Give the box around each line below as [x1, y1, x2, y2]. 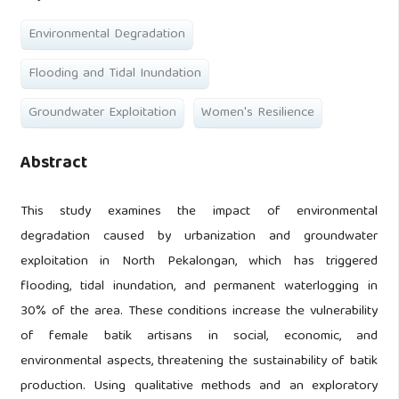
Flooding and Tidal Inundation [28, 62, 201, 86]
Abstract [20, 149, 87, 180]
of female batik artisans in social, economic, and [20, 325, 379, 349]
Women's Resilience [200, 102, 314, 126]
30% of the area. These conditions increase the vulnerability [20, 300, 379, 324]
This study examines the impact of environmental [20, 200, 379, 224]
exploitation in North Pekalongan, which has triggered [20, 250, 379, 274]
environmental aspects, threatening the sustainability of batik [20, 350, 379, 374]
